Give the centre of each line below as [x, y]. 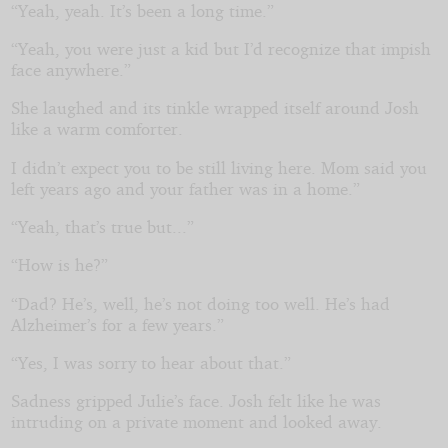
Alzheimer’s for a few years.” [117, 324]
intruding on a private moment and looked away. [196, 422]
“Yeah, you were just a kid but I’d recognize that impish [220, 48]
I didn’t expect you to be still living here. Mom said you [218, 167]
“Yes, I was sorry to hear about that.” [150, 362]
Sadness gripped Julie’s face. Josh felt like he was [195, 401]
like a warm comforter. [96, 129]
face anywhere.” [70, 69]
